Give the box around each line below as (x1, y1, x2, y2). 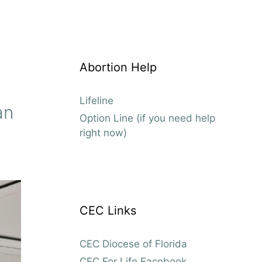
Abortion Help (80, 60, 157, 74)
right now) (80, 126, 127, 139)
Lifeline (80, 94, 113, 106)
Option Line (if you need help (80, 112, 215, 124)
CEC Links (80, 203, 136, 218)
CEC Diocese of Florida (80, 237, 187, 250)
